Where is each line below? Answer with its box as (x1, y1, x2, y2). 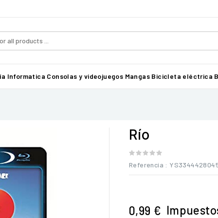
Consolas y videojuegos (47, 72, 124, 80)
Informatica (7, 72, 46, 80)
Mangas (125, 72, 150, 80)
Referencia (129, 161, 163, 169)
